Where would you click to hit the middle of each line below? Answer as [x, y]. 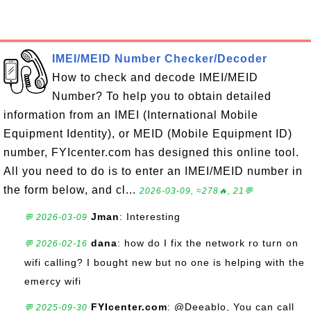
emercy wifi [53, 281]
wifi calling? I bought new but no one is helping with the [165, 262]
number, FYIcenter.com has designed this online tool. [151, 152]
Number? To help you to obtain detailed [162, 96]
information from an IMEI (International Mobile [131, 115]
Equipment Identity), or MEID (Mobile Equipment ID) [148, 134]
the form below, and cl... [72, 190]
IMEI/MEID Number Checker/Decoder [160, 59]
